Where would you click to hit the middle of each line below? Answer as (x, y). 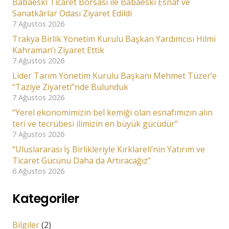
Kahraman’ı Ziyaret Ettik (58, 50)
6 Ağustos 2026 (38, 171)
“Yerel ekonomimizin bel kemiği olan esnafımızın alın (112, 112)
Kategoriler (46, 199)
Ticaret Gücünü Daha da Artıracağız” (82, 160)
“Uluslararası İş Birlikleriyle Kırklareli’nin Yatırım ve (109, 149)
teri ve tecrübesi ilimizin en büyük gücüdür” (95, 123)
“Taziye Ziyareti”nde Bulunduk (70, 87)
